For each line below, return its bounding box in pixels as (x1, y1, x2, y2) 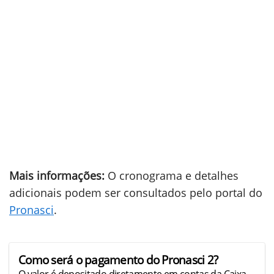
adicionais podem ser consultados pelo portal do (9, 185, 262, 200)
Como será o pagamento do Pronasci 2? (18, 252, 218, 267)
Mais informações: (9, 168, 105, 183)
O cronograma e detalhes (105, 168, 239, 183)
